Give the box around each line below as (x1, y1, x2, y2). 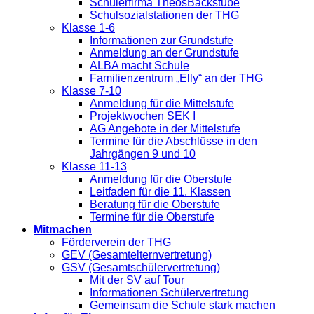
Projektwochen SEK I (90, 110, 196, 122)
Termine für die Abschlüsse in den (90, 135, 257, 147)
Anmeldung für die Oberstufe (90, 173, 232, 185)
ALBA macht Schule (90, 60, 189, 71)
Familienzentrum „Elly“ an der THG (90, 72, 263, 84)
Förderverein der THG (62, 236, 171, 248)
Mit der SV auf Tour (90, 274, 184, 286)
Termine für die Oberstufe (90, 211, 214, 223)
